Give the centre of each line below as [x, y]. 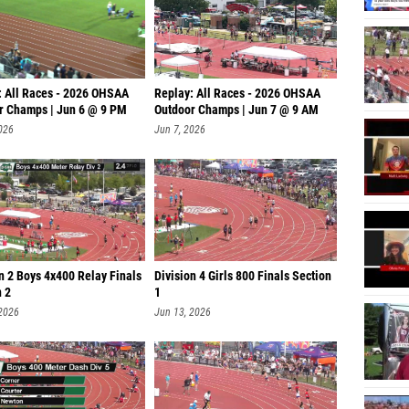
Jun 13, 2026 [183, 312]
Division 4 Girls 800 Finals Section [243, 276]
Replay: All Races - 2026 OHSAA [237, 94]
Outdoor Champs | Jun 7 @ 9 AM [236, 110]
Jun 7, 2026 [180, 130]
